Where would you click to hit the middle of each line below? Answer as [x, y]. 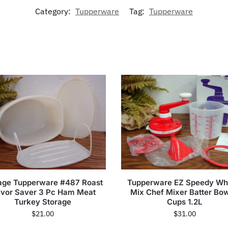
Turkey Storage [42, 202]
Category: [54, 11]
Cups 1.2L [185, 202]
